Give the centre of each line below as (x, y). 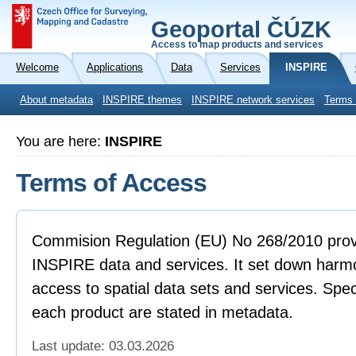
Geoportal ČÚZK (241, 29)
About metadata (56, 100)
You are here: (60, 141)
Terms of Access (111, 183)
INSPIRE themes (142, 100)
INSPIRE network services (253, 100)
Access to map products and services (237, 44)
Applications (115, 68)
